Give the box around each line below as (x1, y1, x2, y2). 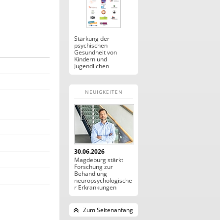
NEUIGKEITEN (84, 88, 123, 95)
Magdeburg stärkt (74, 156, 123, 164)
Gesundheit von (74, 48, 117, 56)
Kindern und (74, 55, 107, 63)
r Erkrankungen (74, 183, 116, 192)
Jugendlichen (74, 62, 109, 70)
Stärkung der (74, 34, 110, 43)
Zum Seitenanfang (83, 206, 133, 214)
